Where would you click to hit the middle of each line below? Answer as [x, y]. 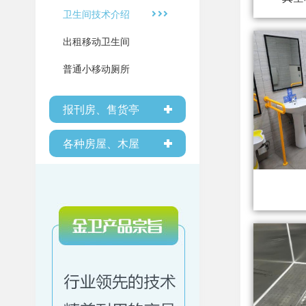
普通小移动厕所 [96, 68]
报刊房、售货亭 [101, 109]
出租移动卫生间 [96, 41]
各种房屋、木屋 [101, 143]
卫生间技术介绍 [96, 14]
